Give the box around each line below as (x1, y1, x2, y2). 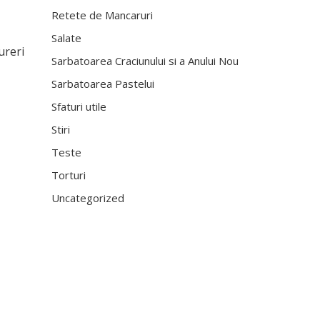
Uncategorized (51, 191, 125, 205)
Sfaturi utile (51, 99, 107, 114)
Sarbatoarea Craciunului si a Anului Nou (51, 54, 239, 68)
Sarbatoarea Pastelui (51, 76, 155, 91)
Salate (51, 31, 82, 45)
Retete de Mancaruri (51, 8, 154, 22)
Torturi (51, 168, 86, 182)
